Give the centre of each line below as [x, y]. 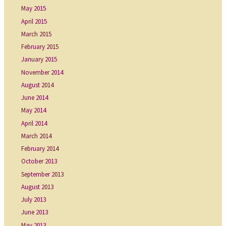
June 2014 [35, 98]
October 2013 [39, 161]
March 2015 [37, 34]
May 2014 [34, 110]
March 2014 [37, 136]
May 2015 [34, 9]
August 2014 [38, 85]
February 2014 [40, 149]
